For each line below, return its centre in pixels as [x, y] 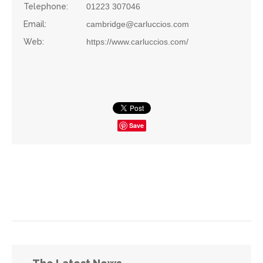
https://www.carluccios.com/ [137, 41]
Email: [35, 24]
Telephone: [46, 6]
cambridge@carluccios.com [138, 24]
